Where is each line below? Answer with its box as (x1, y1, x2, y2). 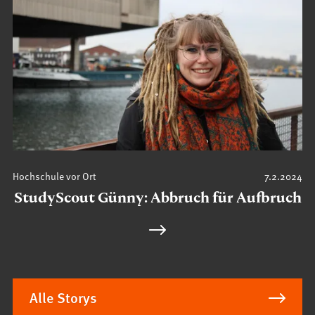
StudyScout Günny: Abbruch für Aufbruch (13, 188, 302, 208)
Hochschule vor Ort (13, 168, 97, 183)
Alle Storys (30, 287, 98, 307)
